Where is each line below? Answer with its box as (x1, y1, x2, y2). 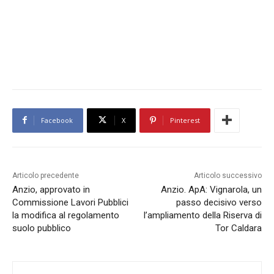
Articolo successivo (193, 171, 262, 180)
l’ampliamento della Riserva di (143, 209, 262, 221)
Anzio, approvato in (12, 183, 90, 195)
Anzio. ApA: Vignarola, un (160, 183, 262, 195)
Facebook (41, 115, 73, 125)
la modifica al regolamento (12, 209, 119, 221)
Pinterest (170, 115, 200, 125)
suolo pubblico (12, 222, 71, 234)
